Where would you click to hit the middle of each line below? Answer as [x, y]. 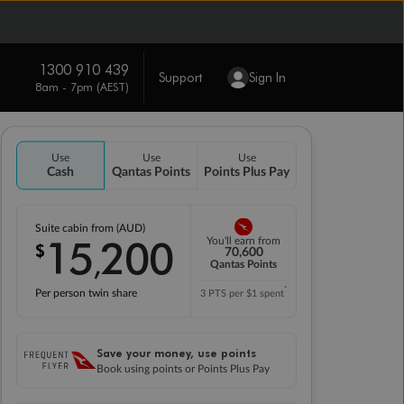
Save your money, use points [176, 353]
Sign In [267, 77]
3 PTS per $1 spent [242, 294]
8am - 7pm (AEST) [82, 86]
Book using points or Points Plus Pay [183, 369]
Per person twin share [86, 293]
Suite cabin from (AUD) [91, 228]
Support [180, 77]
